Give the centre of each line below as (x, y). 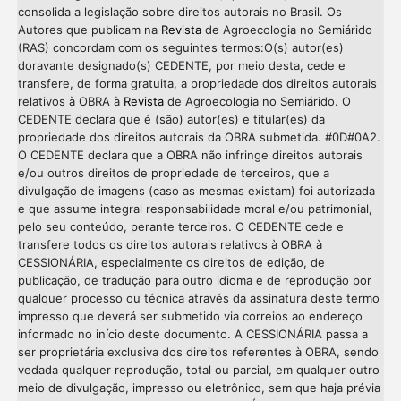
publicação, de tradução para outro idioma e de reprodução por (194, 280)
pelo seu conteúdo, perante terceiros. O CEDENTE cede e (180, 226)
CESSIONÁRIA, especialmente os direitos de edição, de (171, 262)
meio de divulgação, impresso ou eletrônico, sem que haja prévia (199, 387)
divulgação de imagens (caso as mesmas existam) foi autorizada (196, 190)
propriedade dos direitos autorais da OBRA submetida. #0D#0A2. (199, 137)
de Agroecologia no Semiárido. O (257, 101)
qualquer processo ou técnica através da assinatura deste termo (198, 298)
